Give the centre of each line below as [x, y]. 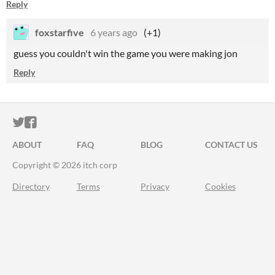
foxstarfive [60, 32]
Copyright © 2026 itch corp [65, 165]
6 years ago [114, 32]
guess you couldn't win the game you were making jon [126, 53]
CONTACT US [231, 145]
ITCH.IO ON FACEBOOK [103, 122]
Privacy [155, 186]
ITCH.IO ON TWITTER [85, 122]
